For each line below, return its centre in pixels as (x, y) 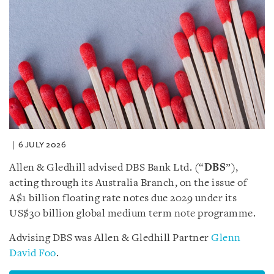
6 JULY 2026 (42, 144)
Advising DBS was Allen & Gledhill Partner (110, 238)
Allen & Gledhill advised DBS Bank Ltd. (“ (107, 168)
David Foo (33, 253)
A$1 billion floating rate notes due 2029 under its (123, 198)
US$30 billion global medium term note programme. (132, 213)
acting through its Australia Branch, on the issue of (128, 183)
